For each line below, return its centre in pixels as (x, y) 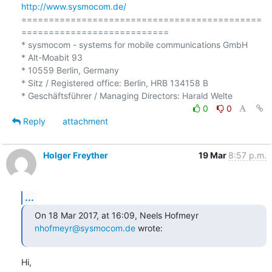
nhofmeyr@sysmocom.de (85, 228)
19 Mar (213, 155)
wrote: (149, 228)
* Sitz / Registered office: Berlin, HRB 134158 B (114, 83)
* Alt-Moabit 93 (52, 57)
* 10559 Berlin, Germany (70, 70)
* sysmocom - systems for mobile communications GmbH (134, 44)
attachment (85, 121)
